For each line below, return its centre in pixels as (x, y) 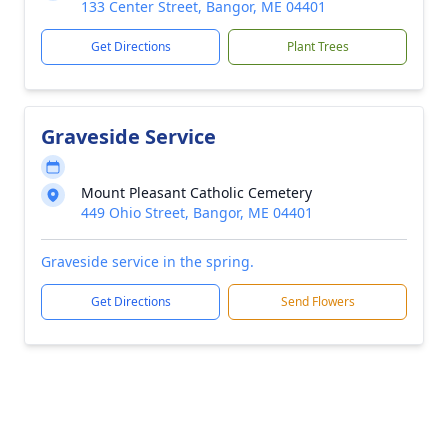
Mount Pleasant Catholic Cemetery (196, 192)
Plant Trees (317, 46)
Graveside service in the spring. (147, 261)
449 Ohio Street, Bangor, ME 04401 (197, 212)
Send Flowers (317, 301)
